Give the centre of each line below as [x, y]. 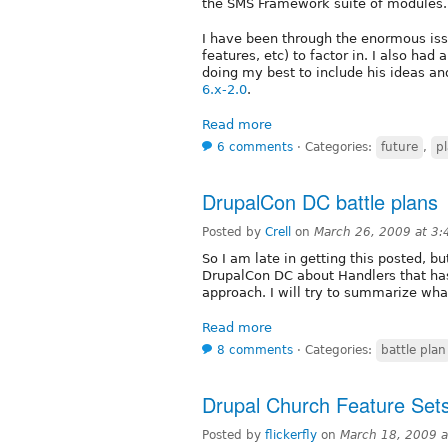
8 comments [255, 349]
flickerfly [291, 434]
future [399, 146]
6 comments [255, 146]
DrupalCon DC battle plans [320, 201]
